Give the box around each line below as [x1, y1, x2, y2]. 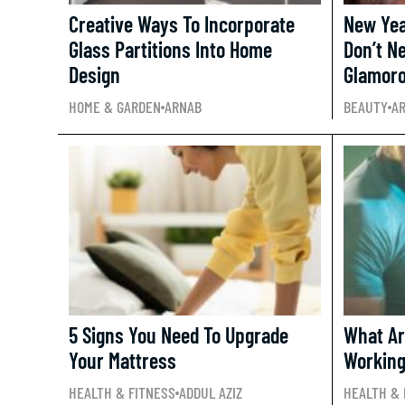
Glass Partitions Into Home [69, 36, 272, 62]
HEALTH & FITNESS [69, 382, 175, 402]
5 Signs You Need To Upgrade [69, 322, 288, 348]
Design [69, 61, 120, 88]
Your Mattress [69, 347, 176, 373]
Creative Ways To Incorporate [69, 11, 295, 37]
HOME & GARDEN [69, 97, 161, 117]
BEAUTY [344, 97, 388, 117]
